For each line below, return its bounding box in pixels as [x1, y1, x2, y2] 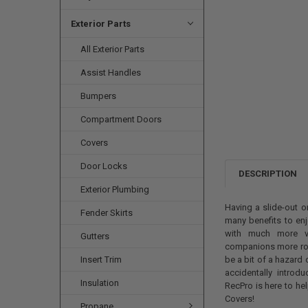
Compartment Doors [80, 113, 162, 124]
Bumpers [80, 90, 117, 101]
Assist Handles [80, 67, 142, 78]
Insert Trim [80, 254, 122, 265]
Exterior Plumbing [80, 184, 150, 195]
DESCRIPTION [239, 168, 298, 179]
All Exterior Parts [80, 43, 145, 54]
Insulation [80, 277, 120, 288]
